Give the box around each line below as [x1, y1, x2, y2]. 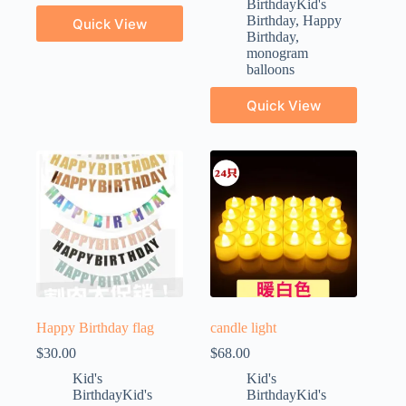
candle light [210, 320, 277, 336]
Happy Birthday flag [36, 320, 154, 336]
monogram [246, 45, 309, 62]
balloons [246, 62, 295, 78]
